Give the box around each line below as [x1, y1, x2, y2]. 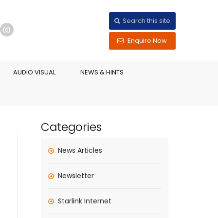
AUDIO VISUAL [13, 68, 55, 77]
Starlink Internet [57, 196, 111, 206]
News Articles [57, 145, 102, 155]
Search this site [122, 16, 170, 25]
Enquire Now [126, 36, 167, 45]
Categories [40, 119, 102, 135]
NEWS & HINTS [80, 68, 124, 77]
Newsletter [57, 171, 94, 181]
